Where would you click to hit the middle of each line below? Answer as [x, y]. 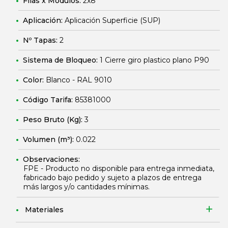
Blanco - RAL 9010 [79, 80]
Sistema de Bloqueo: [61, 60]
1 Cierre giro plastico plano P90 [154, 60]
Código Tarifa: [49, 100]
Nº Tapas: [41, 40]
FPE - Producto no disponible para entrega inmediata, [119, 168]
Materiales [44, 210]
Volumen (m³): [49, 139]
